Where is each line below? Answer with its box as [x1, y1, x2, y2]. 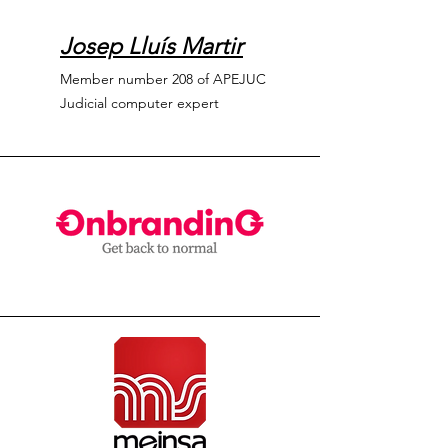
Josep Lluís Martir [60, 33, 243, 60]
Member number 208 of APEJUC [60, 70, 266, 88]
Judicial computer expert [60, 94, 219, 112]
